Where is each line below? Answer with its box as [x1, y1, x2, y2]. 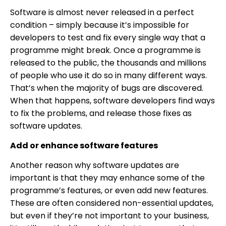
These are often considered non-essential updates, [10, 197, 213, 209]
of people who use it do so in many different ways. [10, 69, 207, 81]
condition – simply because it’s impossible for [10, 19, 189, 31]
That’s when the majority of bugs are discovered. [10, 82, 203, 94]
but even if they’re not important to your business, [10, 210, 209, 222]
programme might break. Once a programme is [10, 44, 201, 56]
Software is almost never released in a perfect [10, 6, 194, 18]
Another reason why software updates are [10, 159, 179, 172]
